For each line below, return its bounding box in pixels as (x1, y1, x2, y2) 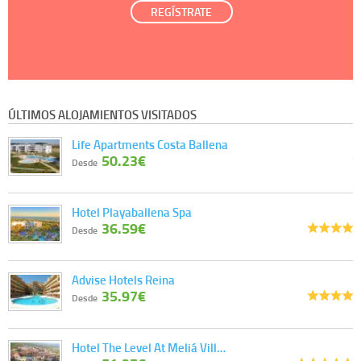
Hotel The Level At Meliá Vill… (72, 338, 226, 357)
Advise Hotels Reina (72, 271, 175, 289)
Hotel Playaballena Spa (72, 203, 192, 222)
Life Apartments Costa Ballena (72, 135, 228, 154)
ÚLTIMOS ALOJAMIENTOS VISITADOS (8, 106, 197, 124)
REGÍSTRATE (151, 2, 213, 20)
